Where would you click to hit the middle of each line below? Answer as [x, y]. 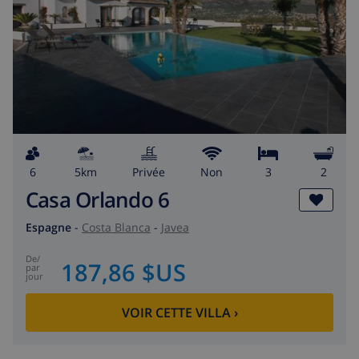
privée [152, 171]
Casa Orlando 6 [98, 200]
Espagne [48, 227]
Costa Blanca [116, 227]
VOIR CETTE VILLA [176, 313]
